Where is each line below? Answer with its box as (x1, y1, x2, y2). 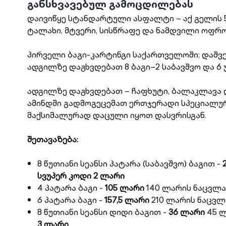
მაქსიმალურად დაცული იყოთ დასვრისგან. (27, 109, 206, 121)
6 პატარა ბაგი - (37, 194, 104, 206)
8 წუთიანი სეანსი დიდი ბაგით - (37, 206, 168, 218)
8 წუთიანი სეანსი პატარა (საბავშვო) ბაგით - (37, 157, 222, 169)
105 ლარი (104, 182, 144, 194)
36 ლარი (168, 206, 205, 218)
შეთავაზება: (27, 133, 78, 145)
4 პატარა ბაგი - (37, 182, 105, 194)
